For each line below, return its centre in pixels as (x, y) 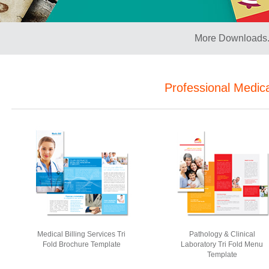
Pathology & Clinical (222, 234)
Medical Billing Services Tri (82, 234)
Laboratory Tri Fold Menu (222, 244)
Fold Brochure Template (82, 244)
